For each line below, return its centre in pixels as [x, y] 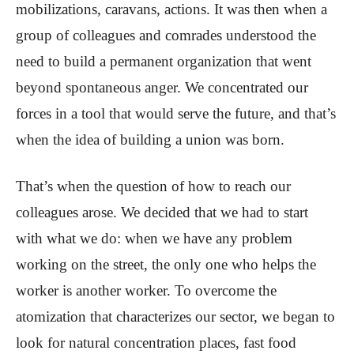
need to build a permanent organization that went [164, 62]
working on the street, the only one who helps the [166, 265]
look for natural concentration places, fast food [156, 343]
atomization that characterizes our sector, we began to [175, 317]
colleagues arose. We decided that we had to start [162, 213]
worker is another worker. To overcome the [146, 291]
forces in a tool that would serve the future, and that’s [176, 114]
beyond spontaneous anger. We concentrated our [162, 88]
